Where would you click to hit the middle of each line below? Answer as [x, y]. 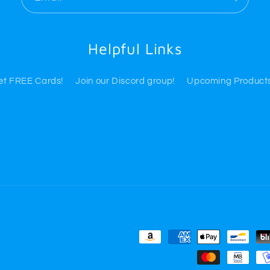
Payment [157, 237]
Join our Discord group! [125, 81]
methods [156, 255]
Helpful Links [135, 48]
